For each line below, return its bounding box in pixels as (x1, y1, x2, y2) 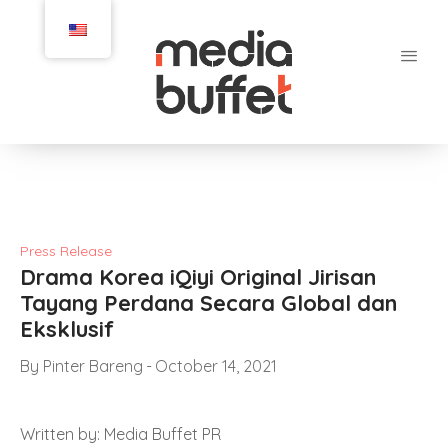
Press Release (20, 242, 112, 261)
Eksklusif (20, 315, 114, 344)
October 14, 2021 (155, 356, 277, 377)
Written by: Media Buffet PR (20, 424, 221, 445)
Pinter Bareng (43, 356, 143, 377)
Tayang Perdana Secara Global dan (20, 289, 397, 318)
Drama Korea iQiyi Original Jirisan (20, 263, 376, 292)
